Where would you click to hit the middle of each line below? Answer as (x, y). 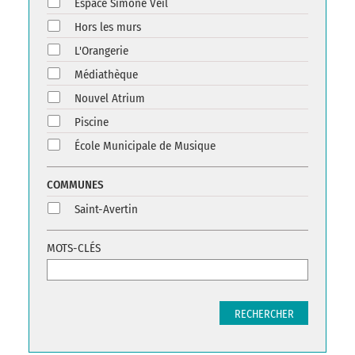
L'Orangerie (101, 51)
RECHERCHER (264, 315)
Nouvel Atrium (110, 99)
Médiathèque (106, 75)
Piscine (92, 122)
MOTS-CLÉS (74, 248)
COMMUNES (75, 185)
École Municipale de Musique (145, 146)
